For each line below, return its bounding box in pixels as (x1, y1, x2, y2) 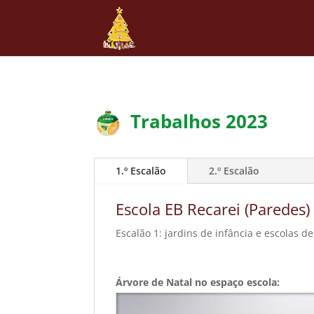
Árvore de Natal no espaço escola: (116, 275, 280, 289)
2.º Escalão (209, 164, 260, 178)
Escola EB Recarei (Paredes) (116, 198, 310, 220)
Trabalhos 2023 (130, 108, 268, 134)
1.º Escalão (116, 164, 167, 178)
